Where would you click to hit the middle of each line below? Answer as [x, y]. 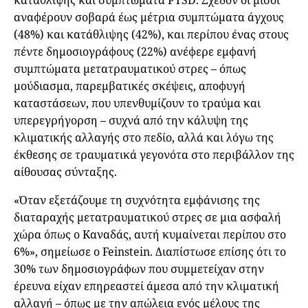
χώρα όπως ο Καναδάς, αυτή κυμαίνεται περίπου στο [150, 235]
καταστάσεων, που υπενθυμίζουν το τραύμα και [137, 103]
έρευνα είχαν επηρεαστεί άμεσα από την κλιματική [146, 286]
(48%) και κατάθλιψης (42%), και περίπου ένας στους [151, 35]
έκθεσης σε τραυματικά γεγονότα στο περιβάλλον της [154, 155]
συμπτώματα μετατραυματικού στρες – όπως [130, 69]
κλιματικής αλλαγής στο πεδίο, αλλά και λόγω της [144, 138]
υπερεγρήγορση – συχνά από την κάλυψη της [131, 121]
